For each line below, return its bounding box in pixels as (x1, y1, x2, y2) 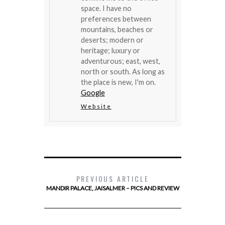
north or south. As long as (80, 67, 165, 76)
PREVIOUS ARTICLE (76, 173, 149, 184)
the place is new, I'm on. (80, 78, 156, 87)
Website (80, 103, 111, 110)
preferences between (80, 15, 151, 24)
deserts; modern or (80, 36, 144, 45)
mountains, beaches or (80, 25, 153, 34)
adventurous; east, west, (80, 57, 160, 66)
